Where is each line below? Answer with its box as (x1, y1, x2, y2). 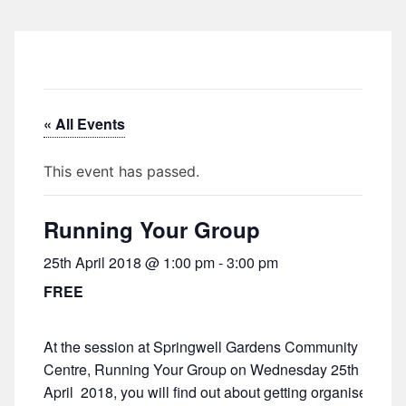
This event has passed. (43, 162, 199, 180)
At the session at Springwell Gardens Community (43, 336, 358, 357)
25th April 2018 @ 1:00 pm (43, 252, 215, 273)
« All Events (43, 113, 125, 134)
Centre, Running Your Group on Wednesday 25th (43, 359, 359, 380)
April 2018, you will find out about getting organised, (43, 382, 379, 402)
